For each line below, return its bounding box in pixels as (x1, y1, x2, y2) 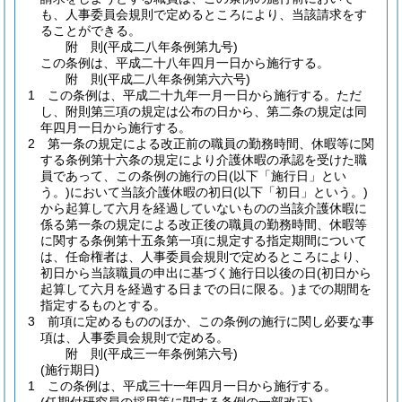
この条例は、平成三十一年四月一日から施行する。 (48, 379, 336, 393)
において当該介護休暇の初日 (70, 185, 233, 199)
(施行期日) (40, 363, 100, 377)
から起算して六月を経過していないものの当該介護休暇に (40, 201, 367, 215)
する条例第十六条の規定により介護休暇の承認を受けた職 (40, 153, 367, 167)
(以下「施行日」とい (229, 169, 346, 183)
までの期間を (296, 282, 371, 296)
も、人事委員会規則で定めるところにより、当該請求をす (40, 7, 367, 22)
